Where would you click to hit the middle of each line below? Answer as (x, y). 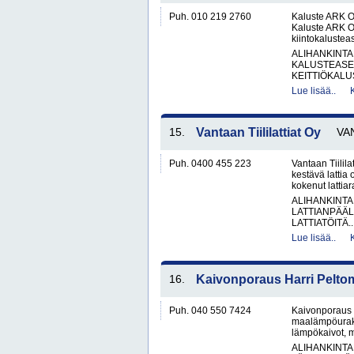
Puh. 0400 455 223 (210, 164)
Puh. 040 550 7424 (210, 311)
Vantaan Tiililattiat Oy (258, 132)
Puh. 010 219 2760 (210, 17)
